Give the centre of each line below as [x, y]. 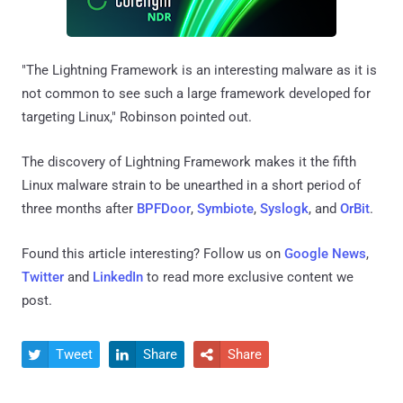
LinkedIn [118, 278]
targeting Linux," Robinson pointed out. [137, 117]
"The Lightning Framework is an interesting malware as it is [199, 71]
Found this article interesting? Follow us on [153, 254]
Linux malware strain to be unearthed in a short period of [191, 186]
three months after [79, 209]
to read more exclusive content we [248, 278]
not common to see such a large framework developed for [196, 94]
